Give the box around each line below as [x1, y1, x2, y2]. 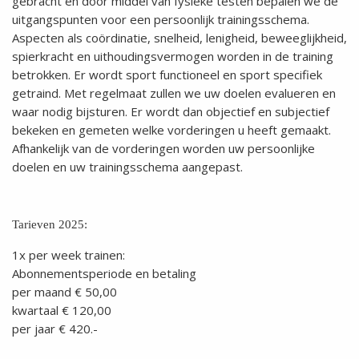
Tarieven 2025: [12, 218, 87, 232]
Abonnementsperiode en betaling [12, 265, 196, 282]
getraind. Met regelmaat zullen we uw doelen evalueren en [12, 84, 336, 101]
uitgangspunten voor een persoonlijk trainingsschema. [12, 10, 309, 27]
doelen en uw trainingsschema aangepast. [12, 158, 243, 175]
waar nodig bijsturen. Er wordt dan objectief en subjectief [12, 103, 329, 119]
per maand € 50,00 [12, 284, 117, 301]
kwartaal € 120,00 [12, 302, 111, 319]
